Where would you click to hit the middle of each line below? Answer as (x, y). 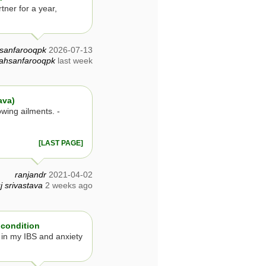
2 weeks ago (69, 186)
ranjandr (31, 175)
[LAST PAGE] (61, 143)
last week (75, 61)
